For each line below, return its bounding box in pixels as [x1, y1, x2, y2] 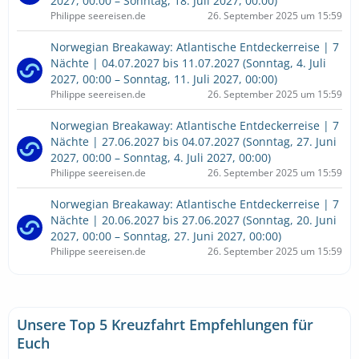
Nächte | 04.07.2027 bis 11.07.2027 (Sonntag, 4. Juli [50, 55, 326, 71]
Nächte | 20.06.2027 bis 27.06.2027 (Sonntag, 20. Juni [50, 212, 337, 228]
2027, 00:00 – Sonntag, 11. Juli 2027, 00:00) [50, 71, 277, 87]
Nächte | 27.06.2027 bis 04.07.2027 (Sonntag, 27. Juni [50, 134, 337, 149]
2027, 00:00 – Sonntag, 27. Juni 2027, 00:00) [50, 228, 281, 244]
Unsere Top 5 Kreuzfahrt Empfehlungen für [17, 315, 313, 334]
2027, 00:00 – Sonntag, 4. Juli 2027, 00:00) [50, 150, 271, 165]
